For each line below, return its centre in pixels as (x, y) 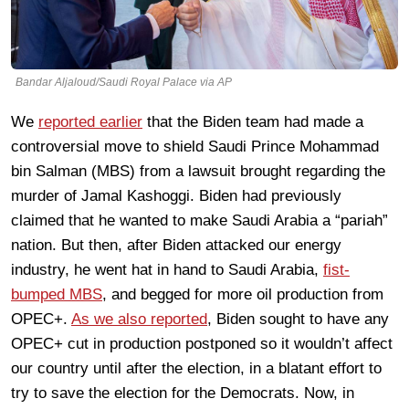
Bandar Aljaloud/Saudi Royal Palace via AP (124, 82)
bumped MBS (57, 294)
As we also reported (139, 319)
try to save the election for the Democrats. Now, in (183, 393)
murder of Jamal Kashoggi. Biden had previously (176, 195)
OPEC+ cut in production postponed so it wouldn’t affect (202, 343)
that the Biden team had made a (253, 121)
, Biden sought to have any (298, 319)
